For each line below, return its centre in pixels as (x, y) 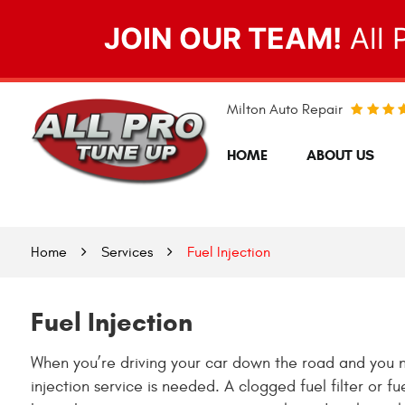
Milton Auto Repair (284, 109)
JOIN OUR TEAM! (223, 38)
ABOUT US (341, 155)
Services (127, 252)
